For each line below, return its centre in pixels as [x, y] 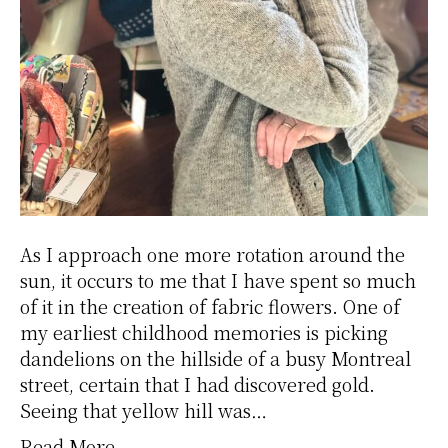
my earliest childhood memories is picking [204, 332]
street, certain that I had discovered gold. [197, 384]
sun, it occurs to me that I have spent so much [218, 280]
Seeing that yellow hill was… [143, 410]
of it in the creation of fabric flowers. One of [210, 306]
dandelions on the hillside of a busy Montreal [215, 358]
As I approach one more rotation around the [212, 254]
